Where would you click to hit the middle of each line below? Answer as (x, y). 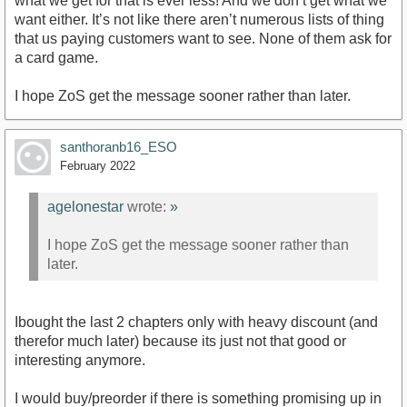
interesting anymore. (80, 360)
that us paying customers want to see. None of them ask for (203, 39)
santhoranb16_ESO (119, 147)
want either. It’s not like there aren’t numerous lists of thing (199, 20)
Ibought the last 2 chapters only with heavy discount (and (196, 322)
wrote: (147, 206)
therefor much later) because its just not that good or (180, 341)
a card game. (56, 58)
